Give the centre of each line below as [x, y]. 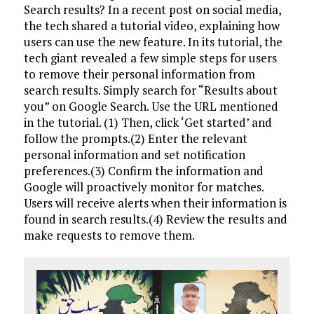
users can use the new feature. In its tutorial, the [153, 42]
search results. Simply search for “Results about [150, 90]
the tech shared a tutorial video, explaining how [151, 26]
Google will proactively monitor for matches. [143, 187]
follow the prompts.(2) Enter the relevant [135, 138]
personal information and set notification [134, 155]
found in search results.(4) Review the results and [155, 219]
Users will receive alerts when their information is [155, 203]
